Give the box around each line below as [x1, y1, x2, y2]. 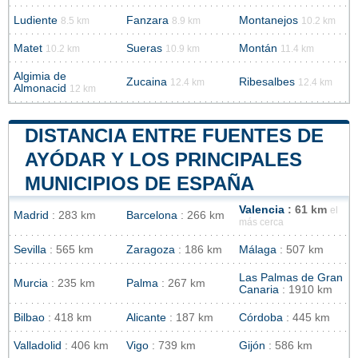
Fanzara [126, 14, 169, 27]
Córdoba [239, 312, 283, 324]
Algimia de [14, 70, 66, 83]
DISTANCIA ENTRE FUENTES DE [25, 125, 324, 147]
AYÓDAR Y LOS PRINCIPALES [25, 149, 302, 171]
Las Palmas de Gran [239, 272, 343, 284]
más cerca [239, 217, 284, 228]
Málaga [239, 244, 276, 257]
